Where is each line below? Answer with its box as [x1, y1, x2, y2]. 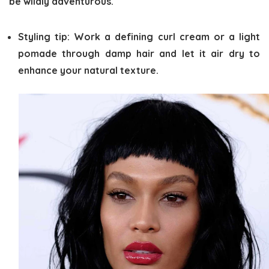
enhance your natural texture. [18, 64, 159, 76]
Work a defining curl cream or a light [70, 30, 261, 43]
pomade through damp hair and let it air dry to [18, 47, 260, 59]
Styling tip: [18, 30, 70, 43]
